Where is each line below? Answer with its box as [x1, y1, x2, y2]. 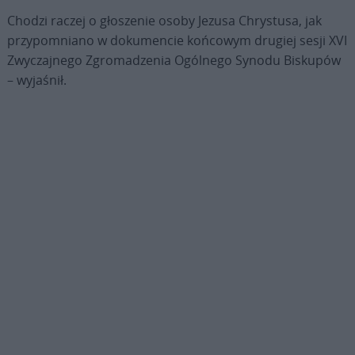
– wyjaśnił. [6, 71, 67, 89]
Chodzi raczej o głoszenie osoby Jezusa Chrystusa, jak [6, 11, 322, 29]
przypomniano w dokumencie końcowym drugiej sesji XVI [6, 31, 347, 49]
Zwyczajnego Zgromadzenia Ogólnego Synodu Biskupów [6, 51, 341, 69]
